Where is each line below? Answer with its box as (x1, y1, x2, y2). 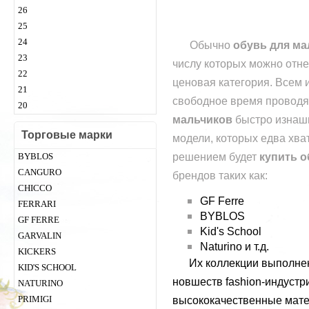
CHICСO (18, 183, 52, 193)
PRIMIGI (18, 294, 52, 304)
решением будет (172, 151, 257, 163)
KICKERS (18, 246, 56, 257)
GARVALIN (18, 230, 61, 241)
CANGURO (18, 167, 61, 177)
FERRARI (18, 199, 56, 209)
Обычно (190, 39, 230, 51)
